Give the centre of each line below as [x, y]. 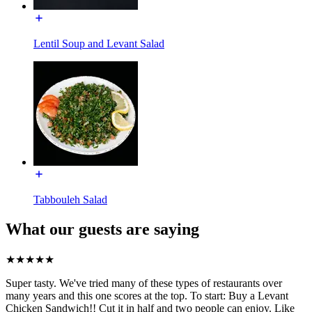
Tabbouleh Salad [70, 200]
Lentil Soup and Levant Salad [99, 44]
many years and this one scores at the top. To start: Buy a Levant [147, 295]
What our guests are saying [102, 229]
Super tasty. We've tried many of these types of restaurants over [144, 283]
